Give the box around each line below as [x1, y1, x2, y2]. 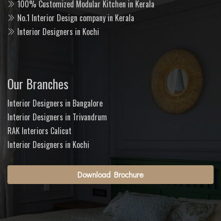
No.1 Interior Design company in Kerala [17, 11, 134, 24]
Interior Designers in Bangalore [7, 97, 103, 109]
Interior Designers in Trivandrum [7, 110, 107, 123]
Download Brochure [77, 169, 144, 180]
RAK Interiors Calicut [7, 124, 72, 137]
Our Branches [7, 74, 69, 93]
